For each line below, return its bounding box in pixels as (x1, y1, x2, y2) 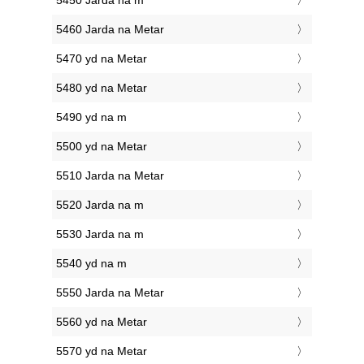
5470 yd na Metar (56, 52, 147, 66)
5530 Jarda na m (56, 227, 144, 241)
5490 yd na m (56, 110, 127, 124)
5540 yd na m (56, 257, 127, 271)
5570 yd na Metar (56, 344, 147, 358)
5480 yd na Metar (56, 81, 147, 95)
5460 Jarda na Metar (56, 23, 164, 37)
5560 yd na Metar (56, 315, 147, 329)
